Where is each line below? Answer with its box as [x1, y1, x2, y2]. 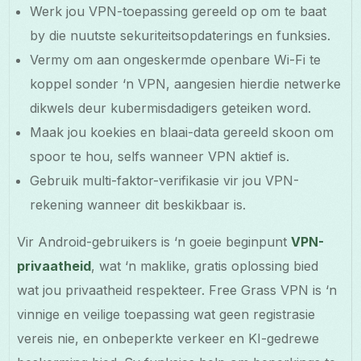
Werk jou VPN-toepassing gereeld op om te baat [30, 2, 327, 19]
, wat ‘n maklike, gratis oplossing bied [91, 257, 319, 274]
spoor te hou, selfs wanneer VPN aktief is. [30, 147, 290, 164]
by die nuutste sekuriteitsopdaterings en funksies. [30, 27, 331, 44]
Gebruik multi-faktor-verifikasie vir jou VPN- [30, 172, 300, 189]
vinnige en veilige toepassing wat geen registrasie [17, 305, 316, 322]
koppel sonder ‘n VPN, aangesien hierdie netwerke [30, 75, 342, 92]
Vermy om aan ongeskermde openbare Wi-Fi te [30, 51, 322, 68]
